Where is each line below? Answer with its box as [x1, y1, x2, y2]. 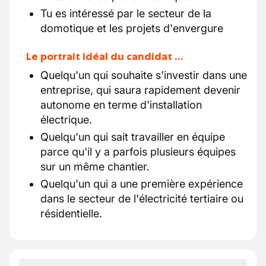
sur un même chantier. [40, 160, 150, 173]
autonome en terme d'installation [40, 99, 202, 111]
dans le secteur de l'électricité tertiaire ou [40, 192, 243, 205]
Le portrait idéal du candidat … [26, 50, 183, 63]
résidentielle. [40, 207, 102, 220]
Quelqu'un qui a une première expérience [40, 178, 243, 190]
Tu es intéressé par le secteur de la [40, 7, 211, 20]
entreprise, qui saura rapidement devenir [40, 84, 240, 96]
